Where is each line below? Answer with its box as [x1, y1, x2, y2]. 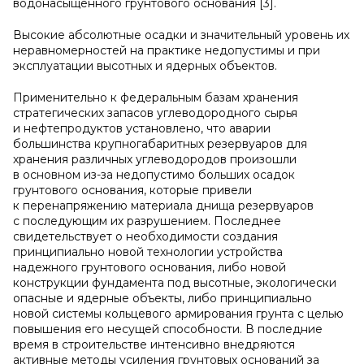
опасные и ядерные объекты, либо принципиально [13, 291, 312, 305]
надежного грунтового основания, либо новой [13, 260, 286, 275]
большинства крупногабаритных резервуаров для [13, 136, 307, 151]
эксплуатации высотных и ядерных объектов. [13, 58, 277, 73]
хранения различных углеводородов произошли [13, 152, 297, 167]
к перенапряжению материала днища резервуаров [13, 198, 314, 213]
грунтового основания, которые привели [13, 183, 252, 197]
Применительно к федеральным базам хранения [13, 90, 298, 105]
